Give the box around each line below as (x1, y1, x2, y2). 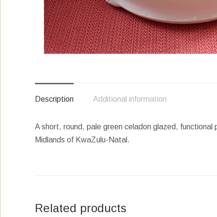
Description (35, 95, 74, 103)
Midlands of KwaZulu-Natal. (35, 136, 130, 144)
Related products (35, 201, 126, 215)
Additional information (93, 95, 167, 103)
